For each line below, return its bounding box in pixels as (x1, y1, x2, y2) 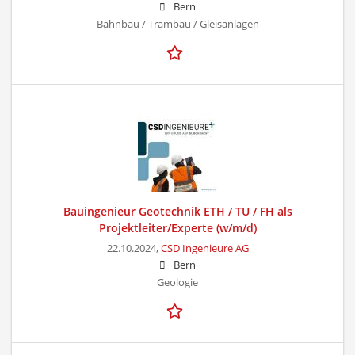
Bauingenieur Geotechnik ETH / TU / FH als (63, 203, 292, 219)
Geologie (157, 275, 198, 289)
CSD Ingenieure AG (160, 241, 249, 255)
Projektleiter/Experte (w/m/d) (98, 219, 257, 235)
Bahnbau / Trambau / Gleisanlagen (96, 17, 259, 31)
